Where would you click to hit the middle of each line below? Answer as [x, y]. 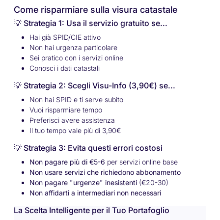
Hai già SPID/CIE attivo [65, 37]
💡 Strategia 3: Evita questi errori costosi [88, 148]
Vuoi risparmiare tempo [66, 110]
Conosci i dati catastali [65, 68]
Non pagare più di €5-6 [67, 162]
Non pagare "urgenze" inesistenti [83, 182]
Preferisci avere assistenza [72, 120]
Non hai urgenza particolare [73, 47]
